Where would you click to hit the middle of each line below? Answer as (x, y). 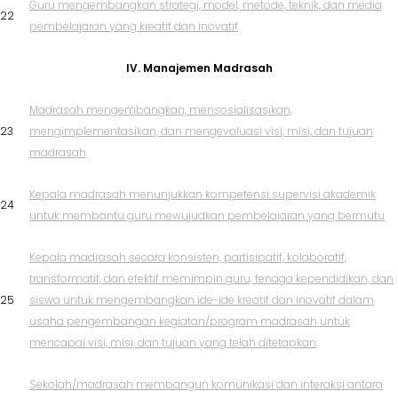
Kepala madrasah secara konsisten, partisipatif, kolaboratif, (188, 258)
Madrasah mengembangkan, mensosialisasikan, (161, 110)
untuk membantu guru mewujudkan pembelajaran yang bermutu (207, 216)
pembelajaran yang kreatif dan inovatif (134, 27)
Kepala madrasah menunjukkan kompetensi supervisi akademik (203, 195)
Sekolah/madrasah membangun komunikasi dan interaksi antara (206, 385)
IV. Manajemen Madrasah (199, 68)
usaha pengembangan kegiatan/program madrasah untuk (190, 322)
